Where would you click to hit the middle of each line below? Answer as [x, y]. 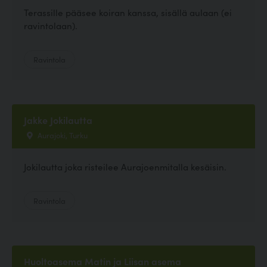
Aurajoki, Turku [62, 134]
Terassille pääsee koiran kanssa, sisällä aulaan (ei [128, 12]
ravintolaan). [51, 25]
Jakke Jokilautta [58, 119]
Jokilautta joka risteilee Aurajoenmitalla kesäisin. [125, 167]
